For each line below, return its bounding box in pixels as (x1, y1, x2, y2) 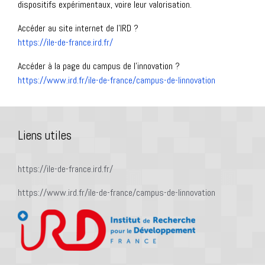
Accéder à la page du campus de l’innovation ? (18, 59, 180, 72)
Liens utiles (18, 127, 72, 143)
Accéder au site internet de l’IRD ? (18, 21, 138, 34)
